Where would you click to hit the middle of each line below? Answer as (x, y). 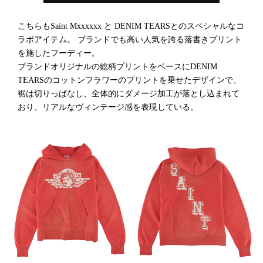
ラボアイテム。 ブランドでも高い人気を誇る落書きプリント (130, 40)
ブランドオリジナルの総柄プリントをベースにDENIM (117, 67)
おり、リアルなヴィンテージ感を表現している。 (108, 107)
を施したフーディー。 (59, 53)
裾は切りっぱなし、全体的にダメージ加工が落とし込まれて (129, 94)
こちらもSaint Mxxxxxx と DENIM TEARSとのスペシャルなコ (131, 26)
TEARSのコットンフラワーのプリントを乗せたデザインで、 (129, 80)
